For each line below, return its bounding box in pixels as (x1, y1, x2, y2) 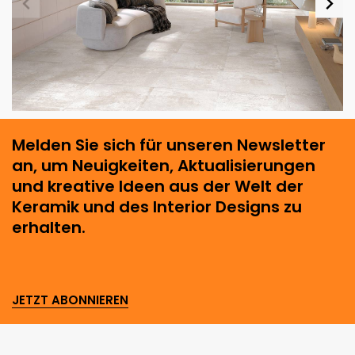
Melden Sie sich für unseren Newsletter (12, 133, 326, 156)
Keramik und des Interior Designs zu (12, 195, 302, 218)
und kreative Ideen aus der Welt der (12, 174, 303, 197)
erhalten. (12, 216, 86, 239)
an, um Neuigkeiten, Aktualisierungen (12, 154, 315, 177)
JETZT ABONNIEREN (12, 291, 128, 308)
